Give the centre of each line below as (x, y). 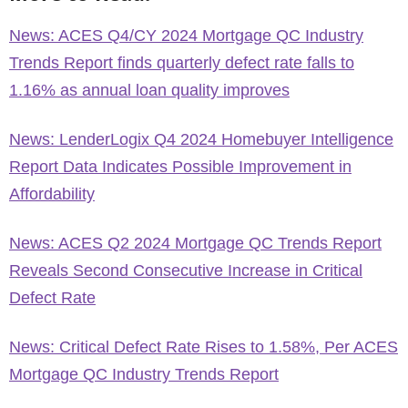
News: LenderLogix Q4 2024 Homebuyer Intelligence (201, 139)
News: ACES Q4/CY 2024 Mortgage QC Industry (186, 36)
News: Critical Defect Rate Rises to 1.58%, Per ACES (204, 347)
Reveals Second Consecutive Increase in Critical (186, 270)
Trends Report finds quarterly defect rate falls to (182, 63)
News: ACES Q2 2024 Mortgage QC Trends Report (195, 243)
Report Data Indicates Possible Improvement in (180, 167)
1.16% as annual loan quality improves (149, 90)
